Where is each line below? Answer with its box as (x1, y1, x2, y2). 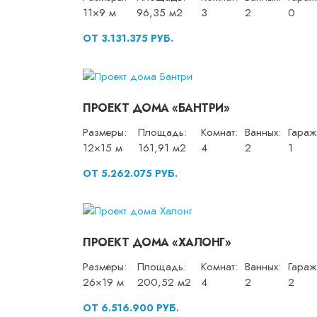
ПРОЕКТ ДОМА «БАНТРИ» (83, 99, 229, 116)
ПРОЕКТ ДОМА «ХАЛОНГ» (83, 234, 231, 251)
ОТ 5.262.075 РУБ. (83, 166, 178, 180)
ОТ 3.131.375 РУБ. (83, 31, 173, 46)
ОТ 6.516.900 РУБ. (83, 301, 179, 316)
